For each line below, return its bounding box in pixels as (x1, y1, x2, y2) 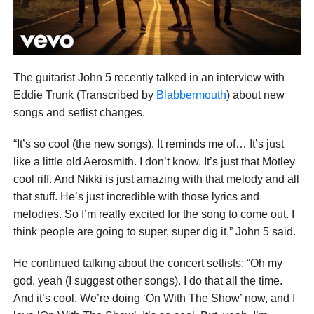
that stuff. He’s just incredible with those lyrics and (13, 191, 259, 203)
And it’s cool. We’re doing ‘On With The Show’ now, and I (13, 292, 295, 305)
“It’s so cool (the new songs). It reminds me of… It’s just (13, 138, 284, 151)
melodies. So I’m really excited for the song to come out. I (13, 208, 294, 221)
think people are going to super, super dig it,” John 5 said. (13, 226, 296, 238)
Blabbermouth (156, 89, 226, 102)
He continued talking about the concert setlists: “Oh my (13, 257, 282, 270)
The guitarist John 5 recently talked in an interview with (13, 71, 285, 84)
